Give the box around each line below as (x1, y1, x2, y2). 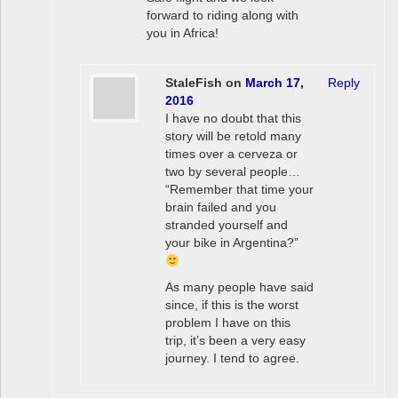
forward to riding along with (146, 8, 298, 23)
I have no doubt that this (165, 111, 301, 126)
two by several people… (165, 164, 300, 179)
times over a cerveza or (165, 147, 298, 162)
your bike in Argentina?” (165, 235, 298, 251)
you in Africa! (146, 26, 219, 41)
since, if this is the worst (165, 298, 298, 313)
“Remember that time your (165, 182, 314, 197)
